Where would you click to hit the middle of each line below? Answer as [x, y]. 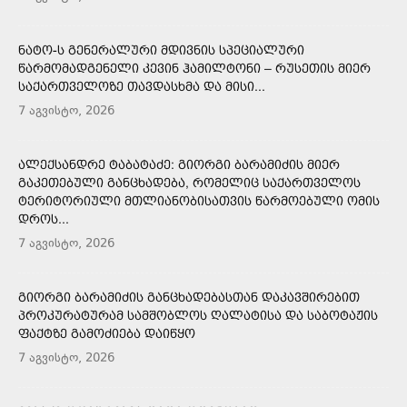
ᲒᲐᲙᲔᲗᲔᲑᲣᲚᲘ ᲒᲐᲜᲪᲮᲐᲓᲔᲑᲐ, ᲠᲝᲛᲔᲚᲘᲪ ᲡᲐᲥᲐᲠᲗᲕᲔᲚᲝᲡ [189, 182]
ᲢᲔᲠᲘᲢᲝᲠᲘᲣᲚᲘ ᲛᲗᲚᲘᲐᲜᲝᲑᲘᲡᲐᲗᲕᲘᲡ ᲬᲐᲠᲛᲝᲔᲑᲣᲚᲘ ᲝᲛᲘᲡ [199, 200]
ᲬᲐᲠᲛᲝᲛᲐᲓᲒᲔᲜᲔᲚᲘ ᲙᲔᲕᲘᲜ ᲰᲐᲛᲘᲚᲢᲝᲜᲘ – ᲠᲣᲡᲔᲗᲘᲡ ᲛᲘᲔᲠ [194, 68]
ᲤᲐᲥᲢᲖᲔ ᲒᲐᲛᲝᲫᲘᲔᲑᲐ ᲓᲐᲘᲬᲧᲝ [107, 333]
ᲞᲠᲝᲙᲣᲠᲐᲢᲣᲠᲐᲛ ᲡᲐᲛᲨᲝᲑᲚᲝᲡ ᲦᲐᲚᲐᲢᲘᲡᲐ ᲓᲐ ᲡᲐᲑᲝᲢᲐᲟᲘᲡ [198, 315]
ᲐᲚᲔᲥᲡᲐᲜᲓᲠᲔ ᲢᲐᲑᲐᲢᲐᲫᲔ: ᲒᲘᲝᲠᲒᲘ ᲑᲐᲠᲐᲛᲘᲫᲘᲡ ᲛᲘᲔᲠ [179, 164]
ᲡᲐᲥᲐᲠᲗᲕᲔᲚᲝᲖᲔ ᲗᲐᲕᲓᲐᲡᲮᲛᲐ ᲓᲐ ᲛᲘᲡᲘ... [142, 86]
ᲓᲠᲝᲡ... [44, 218]
